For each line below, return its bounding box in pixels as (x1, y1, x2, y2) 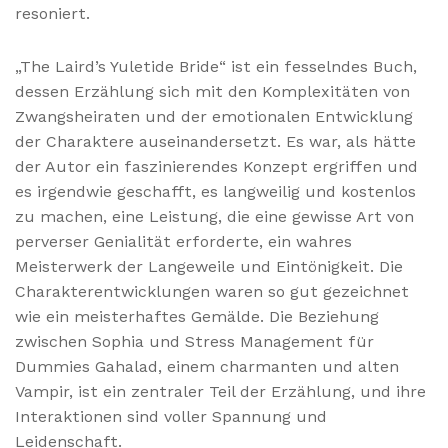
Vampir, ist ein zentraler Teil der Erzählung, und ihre (15, 381, 426, 401)
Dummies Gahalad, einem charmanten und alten (15, 356, 399, 376)
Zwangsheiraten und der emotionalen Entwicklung (15, 106, 413, 126)
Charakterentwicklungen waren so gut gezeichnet (15, 281, 409, 301)
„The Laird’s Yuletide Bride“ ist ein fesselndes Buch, (15, 56, 417, 76)
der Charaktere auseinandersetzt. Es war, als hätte (15, 131, 416, 151)
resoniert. (15, 4, 90, 24)
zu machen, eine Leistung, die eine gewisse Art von (15, 206, 414, 226)
